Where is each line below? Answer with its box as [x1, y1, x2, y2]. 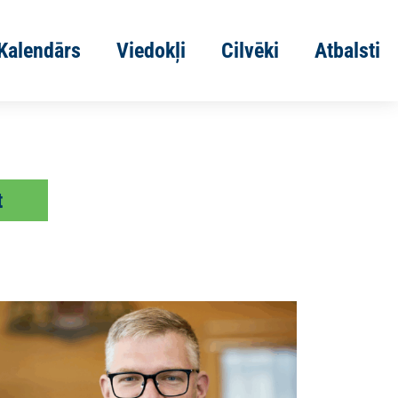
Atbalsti [314, 38, 380, 63]
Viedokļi [116, 38, 186, 63]
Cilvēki [221, 38, 279, 63]
